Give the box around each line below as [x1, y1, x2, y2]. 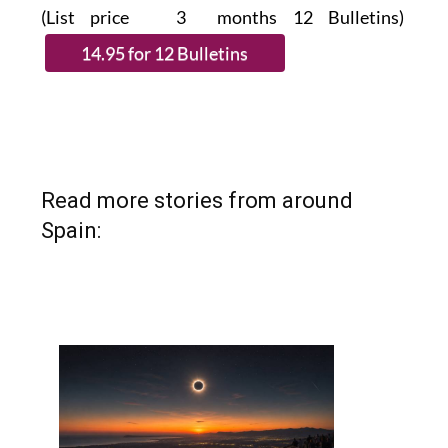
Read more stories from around [40, 187, 353, 213]
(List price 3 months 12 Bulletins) [40, 5, 408, 28]
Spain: [40, 217, 101, 243]
